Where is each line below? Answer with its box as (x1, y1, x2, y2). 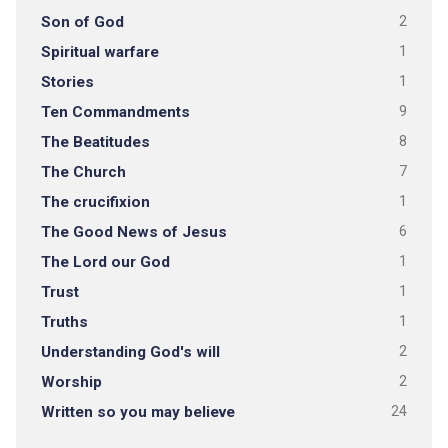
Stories (40, 73, 94, 91)
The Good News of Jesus (40, 223, 227, 241)
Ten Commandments (40, 103, 190, 121)
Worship (40, 373, 102, 391)
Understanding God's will (40, 343, 220, 361)
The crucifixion (40, 193, 150, 211)
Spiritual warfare (40, 43, 159, 61)
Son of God (40, 13, 124, 31)
